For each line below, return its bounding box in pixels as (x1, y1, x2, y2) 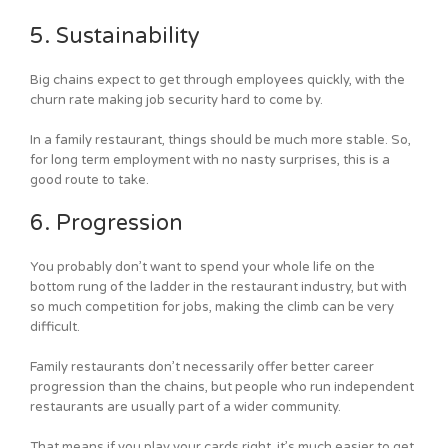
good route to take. (30, 172, 149, 189)
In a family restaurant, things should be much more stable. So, (30, 132, 411, 149)
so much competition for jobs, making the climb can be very (30, 299, 394, 316)
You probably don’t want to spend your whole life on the (30, 259, 375, 276)
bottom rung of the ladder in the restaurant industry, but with (30, 279, 407, 296)
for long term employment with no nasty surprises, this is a (30, 152, 390, 169)
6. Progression (30, 210, 183, 237)
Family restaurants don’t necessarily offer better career (30, 359, 374, 376)
